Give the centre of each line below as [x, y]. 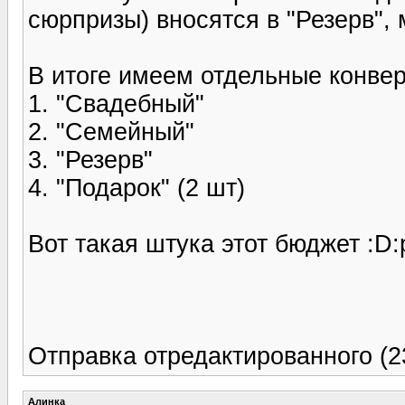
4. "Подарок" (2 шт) [137, 188]
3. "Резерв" [90, 160]
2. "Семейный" [111, 132]
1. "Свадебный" [116, 104]
